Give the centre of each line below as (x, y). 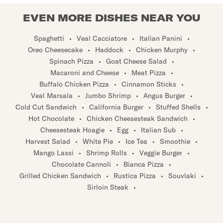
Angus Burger (164, 95)
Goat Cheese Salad (136, 61)
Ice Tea (136, 141)
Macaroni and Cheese (84, 72)
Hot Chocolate (51, 118)
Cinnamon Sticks (149, 84)
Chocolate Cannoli (81, 164)
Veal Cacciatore (102, 38)
